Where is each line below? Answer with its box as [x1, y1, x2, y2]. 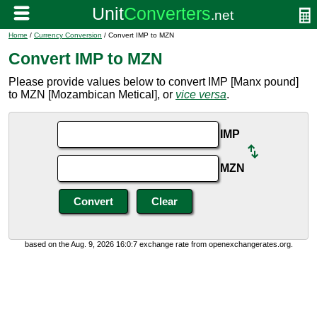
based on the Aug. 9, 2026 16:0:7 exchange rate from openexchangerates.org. [24, 240, 293, 248]
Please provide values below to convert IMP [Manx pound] [8, 76, 299, 88]
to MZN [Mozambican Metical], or [8, 88, 175, 100]
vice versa [175, 88, 226, 100]
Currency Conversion [34, 31, 102, 39]
